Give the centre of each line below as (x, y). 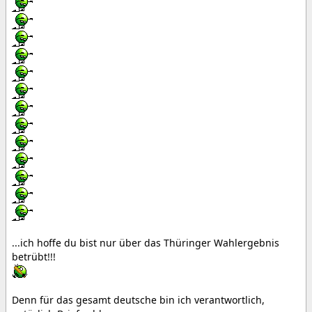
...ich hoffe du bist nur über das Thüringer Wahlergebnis (146, 243)
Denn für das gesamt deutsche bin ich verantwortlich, (138, 300)
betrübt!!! (34, 257)
